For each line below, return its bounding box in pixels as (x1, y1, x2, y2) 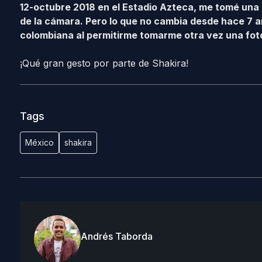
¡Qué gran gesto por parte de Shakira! (19, 57, 188, 69)
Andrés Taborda (80, 230, 153, 242)
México (25, 137, 54, 147)
